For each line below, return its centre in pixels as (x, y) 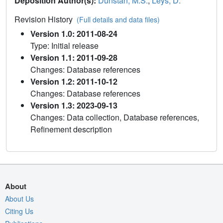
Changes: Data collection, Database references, (115, 117)
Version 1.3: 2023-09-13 (74, 105)
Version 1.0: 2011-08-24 (74, 33)
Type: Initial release (64, 45)
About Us (19, 198)
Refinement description (71, 129)
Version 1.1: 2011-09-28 (74, 57)
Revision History (46, 19)
